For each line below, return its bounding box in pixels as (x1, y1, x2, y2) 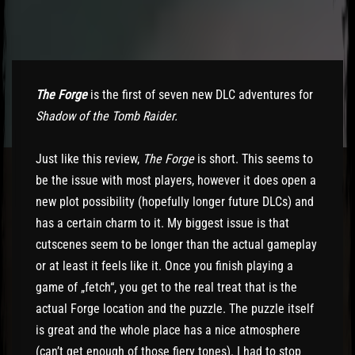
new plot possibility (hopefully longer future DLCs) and (36, 194, 314, 209)
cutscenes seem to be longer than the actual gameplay (36, 237, 317, 252)
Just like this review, (36, 151, 143, 166)
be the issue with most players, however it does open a (36, 173, 316, 188)
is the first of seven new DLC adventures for (87, 87, 313, 102)
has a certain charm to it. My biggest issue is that (36, 216, 289, 231)
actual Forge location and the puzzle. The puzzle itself (36, 301, 314, 316)
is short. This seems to (194, 151, 313, 166)
